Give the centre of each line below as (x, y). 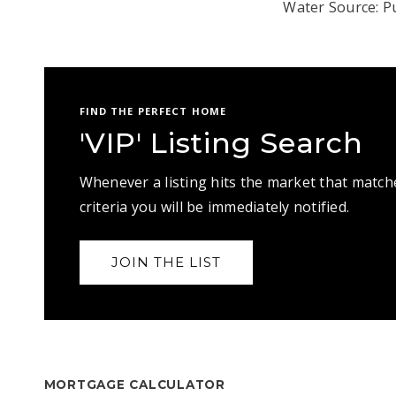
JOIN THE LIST (166, 262)
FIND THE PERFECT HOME (153, 111)
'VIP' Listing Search (221, 143)
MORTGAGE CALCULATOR (134, 385)
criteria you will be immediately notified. (214, 207)
